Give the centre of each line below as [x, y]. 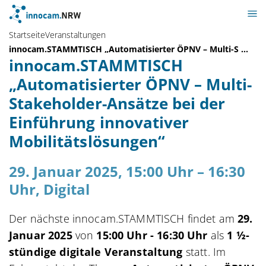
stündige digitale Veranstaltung [96, 252]
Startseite [27, 35]
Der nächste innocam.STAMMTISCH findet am [123, 218]
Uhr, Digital [49, 189]
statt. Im [204, 252]
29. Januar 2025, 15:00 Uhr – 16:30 [127, 171]
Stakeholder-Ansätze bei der [117, 103]
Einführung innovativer [99, 122]
